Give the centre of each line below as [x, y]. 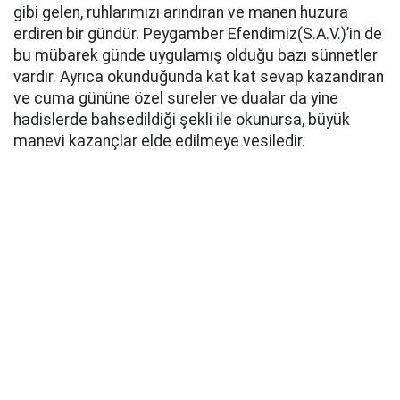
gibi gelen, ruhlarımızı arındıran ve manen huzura [181, 13]
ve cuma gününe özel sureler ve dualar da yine [176, 99]
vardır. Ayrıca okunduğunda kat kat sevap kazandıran [199, 77]
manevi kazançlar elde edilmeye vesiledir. [159, 142]
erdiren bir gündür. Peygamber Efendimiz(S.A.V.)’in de [198, 34]
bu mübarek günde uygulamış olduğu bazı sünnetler [196, 56]
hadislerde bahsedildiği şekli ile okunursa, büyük [182, 120]
